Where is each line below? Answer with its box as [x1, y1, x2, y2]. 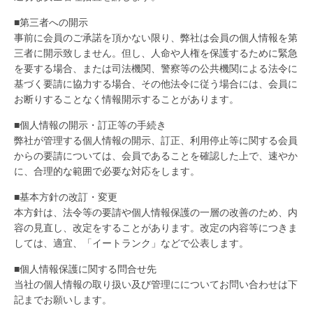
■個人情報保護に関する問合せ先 [14, 263, 156, 275]
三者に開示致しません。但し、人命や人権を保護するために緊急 [14, 48, 298, 59]
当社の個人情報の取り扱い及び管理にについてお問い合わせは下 [14, 279, 298, 290]
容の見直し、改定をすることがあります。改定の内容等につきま [14, 222, 298, 233]
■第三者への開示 [14, 17, 88, 28]
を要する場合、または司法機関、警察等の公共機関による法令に [14, 63, 298, 74]
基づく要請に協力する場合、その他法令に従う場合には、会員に [14, 78, 298, 89]
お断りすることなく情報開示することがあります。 [14, 94, 239, 105]
